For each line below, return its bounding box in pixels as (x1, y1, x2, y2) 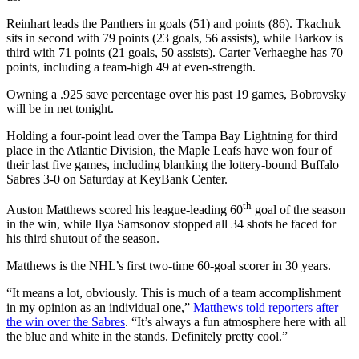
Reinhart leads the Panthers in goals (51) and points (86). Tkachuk (6, 16, 341, 30)
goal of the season (252, 202, 345, 216)
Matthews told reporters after (193, 300, 338, 314)
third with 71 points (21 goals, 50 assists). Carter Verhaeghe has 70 (6, 45, 343, 59)
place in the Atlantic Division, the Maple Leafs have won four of (6, 143, 332, 157)
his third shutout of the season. (6, 231, 159, 245)
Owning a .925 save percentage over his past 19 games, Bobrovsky (6, 87, 346, 101)
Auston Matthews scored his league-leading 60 (6, 202, 243, 216)
